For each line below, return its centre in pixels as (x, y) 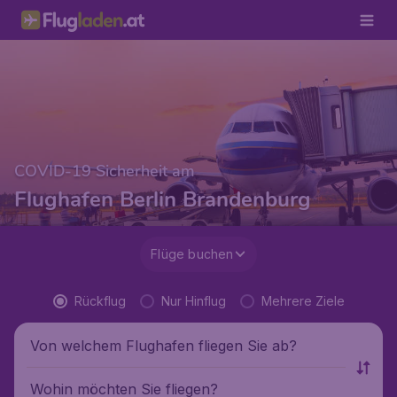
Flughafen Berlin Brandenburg (163, 199)
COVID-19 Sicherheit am (105, 171)
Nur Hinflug (193, 301)
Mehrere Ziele (303, 301)
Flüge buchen (192, 254)
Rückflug (100, 301)
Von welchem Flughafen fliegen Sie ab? (163, 345)
